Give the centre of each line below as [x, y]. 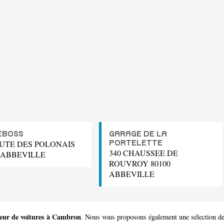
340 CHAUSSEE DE [143, 153]
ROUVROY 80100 [140, 163]
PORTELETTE [136, 143]
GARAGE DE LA [138, 134]
